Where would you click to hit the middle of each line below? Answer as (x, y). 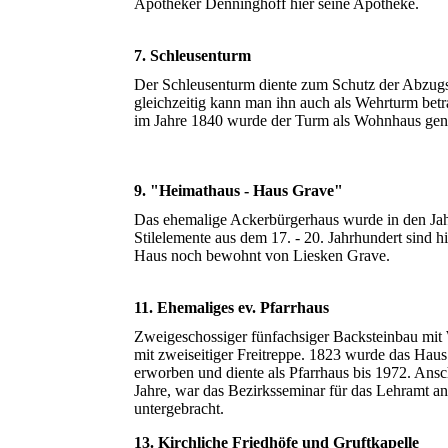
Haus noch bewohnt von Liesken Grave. (262, 256)
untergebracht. (179, 409)
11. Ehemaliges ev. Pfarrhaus (232, 308)
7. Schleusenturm (193, 56)
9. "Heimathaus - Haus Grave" (239, 191)
